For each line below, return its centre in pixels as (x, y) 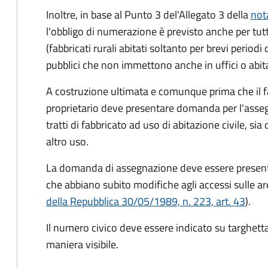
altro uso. (68, 141)
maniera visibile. (82, 244)
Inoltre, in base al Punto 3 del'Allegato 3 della (148, 15)
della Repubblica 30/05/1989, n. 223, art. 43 (146, 201)
